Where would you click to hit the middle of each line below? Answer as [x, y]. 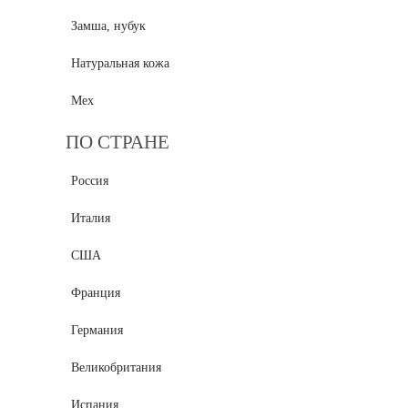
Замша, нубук [108, 26]
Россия [90, 180]
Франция [96, 292]
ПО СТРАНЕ [117, 143]
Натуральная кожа [120, 64]
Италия [91, 218]
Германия [97, 330]
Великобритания [116, 367]
